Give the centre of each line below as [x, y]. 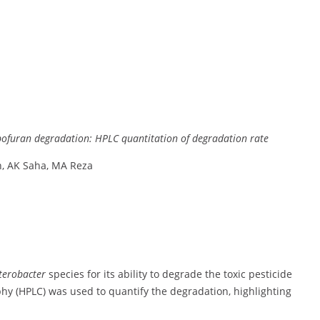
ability [134, 274]
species [68, 274]
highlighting [262, 291]
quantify [130, 291]
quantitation [151, 139]
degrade [184, 274]
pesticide [270, 274]
